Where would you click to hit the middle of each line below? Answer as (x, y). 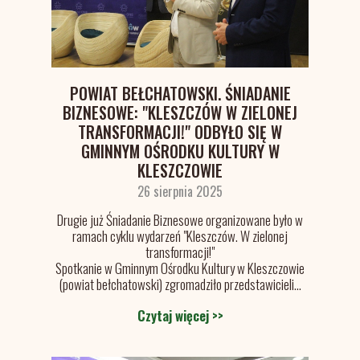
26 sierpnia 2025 (180, 191)
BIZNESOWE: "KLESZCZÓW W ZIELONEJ (180, 112)
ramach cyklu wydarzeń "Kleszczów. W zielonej (180, 236)
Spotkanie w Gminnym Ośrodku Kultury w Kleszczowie (180, 268)
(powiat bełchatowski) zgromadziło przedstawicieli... (180, 284)
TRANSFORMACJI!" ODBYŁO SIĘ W (180, 132)
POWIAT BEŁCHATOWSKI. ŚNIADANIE (180, 93)
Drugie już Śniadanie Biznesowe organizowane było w (180, 220)
